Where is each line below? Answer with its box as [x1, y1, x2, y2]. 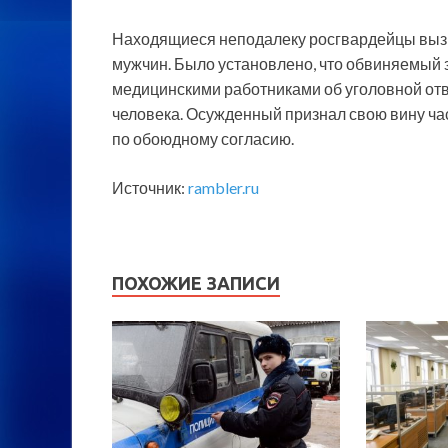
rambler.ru [188, 178, 259, 198]
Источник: [112, 178, 188, 198]
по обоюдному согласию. [112, 129, 294, 149]
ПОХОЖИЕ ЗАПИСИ [112, 273, 280, 294]
